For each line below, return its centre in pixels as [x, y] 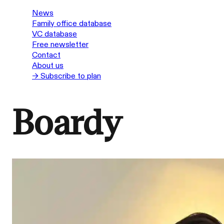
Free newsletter [60, 45]
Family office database [72, 24]
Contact [46, 55]
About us [48, 66]
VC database [54, 34]
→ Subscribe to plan [66, 76]
